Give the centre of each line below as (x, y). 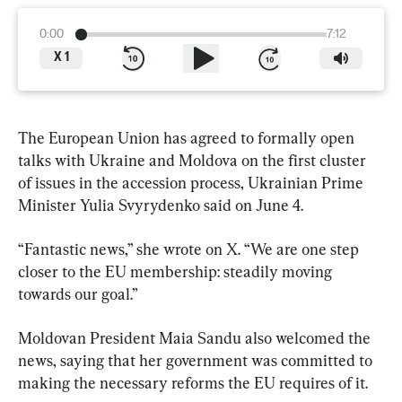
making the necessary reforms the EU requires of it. (193, 382)
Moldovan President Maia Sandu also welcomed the (196, 337)
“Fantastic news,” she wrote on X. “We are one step (190, 249)
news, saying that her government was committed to (197, 360)
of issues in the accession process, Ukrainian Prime (192, 182)
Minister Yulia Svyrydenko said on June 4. (161, 205)
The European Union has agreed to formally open (188, 137)
